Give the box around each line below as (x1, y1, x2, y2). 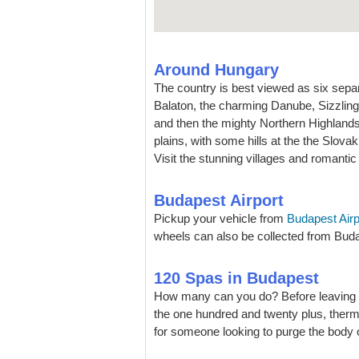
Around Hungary (154, 61, 279, 79)
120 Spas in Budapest (154, 269, 319, 287)
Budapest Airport (154, 192, 284, 209)
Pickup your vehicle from (154, 212, 287, 225)
